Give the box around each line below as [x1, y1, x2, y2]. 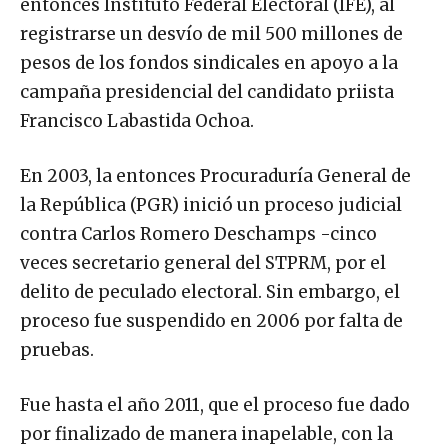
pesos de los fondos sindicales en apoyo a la [20, 51, 398, 74]
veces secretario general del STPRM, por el [20, 251, 386, 274]
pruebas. [20, 338, 94, 361]
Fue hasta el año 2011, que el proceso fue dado [20, 393, 410, 416]
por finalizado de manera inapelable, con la [20, 422, 393, 445]
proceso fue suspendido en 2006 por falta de [20, 309, 403, 332]
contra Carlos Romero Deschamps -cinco [20, 222, 377, 245]
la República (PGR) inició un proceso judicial [20, 193, 402, 216]
